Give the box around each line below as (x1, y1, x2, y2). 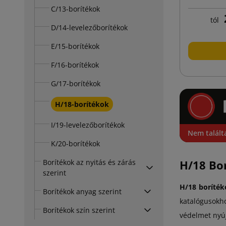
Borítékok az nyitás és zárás (43, 157, 136, 167)
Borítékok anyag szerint (43, 186, 122, 196)
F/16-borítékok (51, 60, 99, 70)
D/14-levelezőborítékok (51, 22, 128, 32)
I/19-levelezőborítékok (51, 120, 125, 130)
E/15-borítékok (51, 41, 99, 51)
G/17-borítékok (51, 78, 100, 88)
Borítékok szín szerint (43, 205, 115, 215)
